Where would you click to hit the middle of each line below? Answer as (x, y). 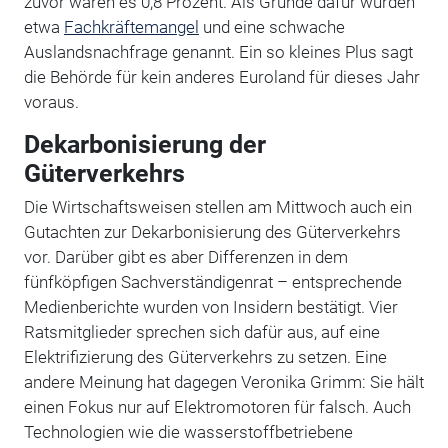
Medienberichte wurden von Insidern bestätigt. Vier (210, 306)
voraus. (51, 101)
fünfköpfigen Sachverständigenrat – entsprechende (212, 281)
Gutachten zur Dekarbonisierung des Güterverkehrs (212, 231)
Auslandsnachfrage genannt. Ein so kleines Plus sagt (218, 51)
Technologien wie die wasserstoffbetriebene (188, 431)
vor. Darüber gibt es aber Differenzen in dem (185, 256)
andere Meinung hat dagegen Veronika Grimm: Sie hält (223, 381)
